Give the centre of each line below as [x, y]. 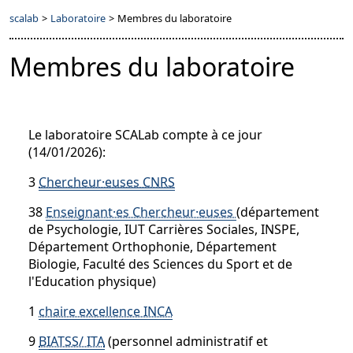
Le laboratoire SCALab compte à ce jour [145, 135]
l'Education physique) [92, 281]
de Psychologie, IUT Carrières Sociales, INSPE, [164, 229]
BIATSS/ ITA [72, 341]
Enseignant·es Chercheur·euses [141, 212]
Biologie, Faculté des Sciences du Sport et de [160, 264]
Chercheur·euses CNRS [107, 182]
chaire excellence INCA [106, 311]
